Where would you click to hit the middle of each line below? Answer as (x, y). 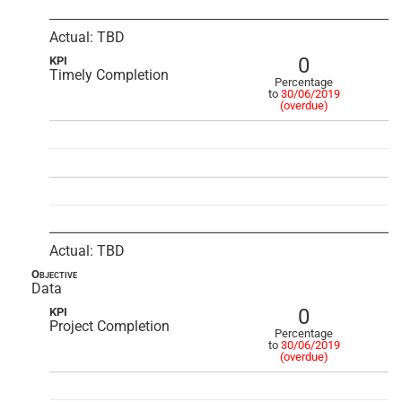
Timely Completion (109, 75)
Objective (54, 274)
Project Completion (109, 326)
